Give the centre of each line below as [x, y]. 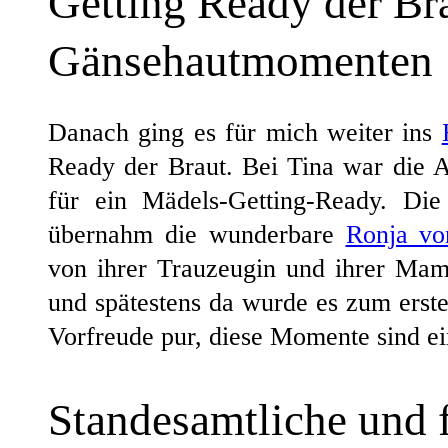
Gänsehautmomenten [240, 60]
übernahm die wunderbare [197, 234]
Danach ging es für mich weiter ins [245, 132]
